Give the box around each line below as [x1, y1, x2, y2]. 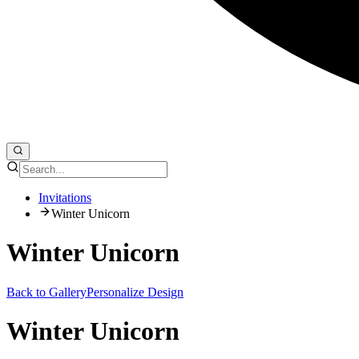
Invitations [38, 190, 91, 204]
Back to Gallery [6, 284, 87, 299]
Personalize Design [87, 284, 184, 299]
